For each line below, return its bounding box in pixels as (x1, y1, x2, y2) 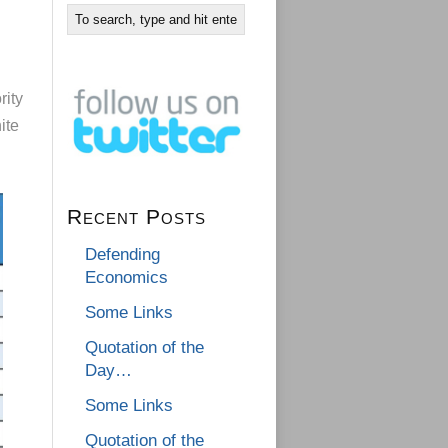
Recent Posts (67, 205, 206, 229)
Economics (85, 268, 168, 288)
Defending (85, 245, 160, 265)
